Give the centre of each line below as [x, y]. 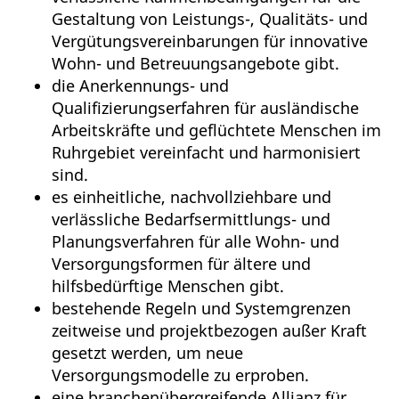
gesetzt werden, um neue [147, 353]
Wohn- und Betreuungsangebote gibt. [195, 64]
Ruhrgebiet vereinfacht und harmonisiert [206, 153]
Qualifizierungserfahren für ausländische [205, 108]
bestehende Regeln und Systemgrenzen [201, 309]
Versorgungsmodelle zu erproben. [180, 375]
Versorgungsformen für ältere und [181, 264]
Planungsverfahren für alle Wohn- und [195, 242]
